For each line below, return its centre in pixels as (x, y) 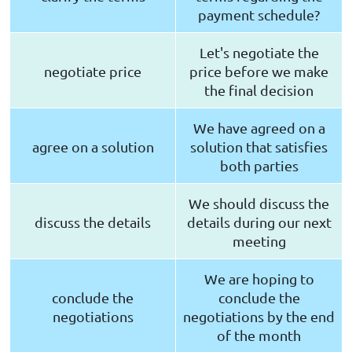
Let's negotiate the (259, 53)
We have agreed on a (259, 128)
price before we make (259, 71)
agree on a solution (93, 147)
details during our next (259, 222)
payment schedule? (259, 15)
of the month (259, 335)
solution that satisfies (259, 147)
